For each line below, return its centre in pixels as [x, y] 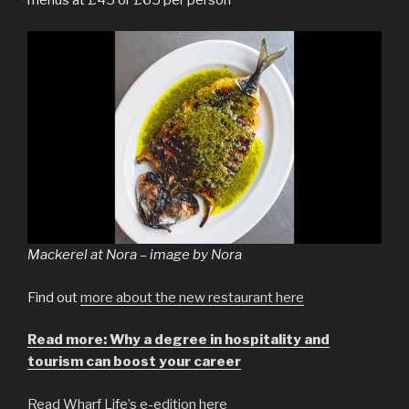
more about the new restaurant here [192, 297]
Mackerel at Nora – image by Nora [135, 255]
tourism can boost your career [134, 362]
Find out [54, 297]
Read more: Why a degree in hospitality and [178, 340]
